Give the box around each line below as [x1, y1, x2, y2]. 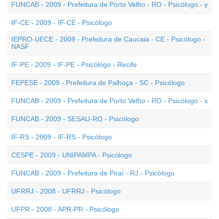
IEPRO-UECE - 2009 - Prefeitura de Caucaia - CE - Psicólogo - [11, 35, 205, 43]
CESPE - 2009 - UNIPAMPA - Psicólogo [11, 151, 132, 159]
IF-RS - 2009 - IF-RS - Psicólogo [11, 133, 112, 141]
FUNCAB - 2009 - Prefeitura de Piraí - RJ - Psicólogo [11, 169, 175, 177]
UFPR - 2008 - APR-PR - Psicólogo [11, 205, 119, 213]
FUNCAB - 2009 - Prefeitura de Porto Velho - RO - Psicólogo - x [11, 97, 208, 105]
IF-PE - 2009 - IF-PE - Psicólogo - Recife [11, 61, 137, 68]
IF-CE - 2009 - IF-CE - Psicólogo [11, 19, 112, 26]
